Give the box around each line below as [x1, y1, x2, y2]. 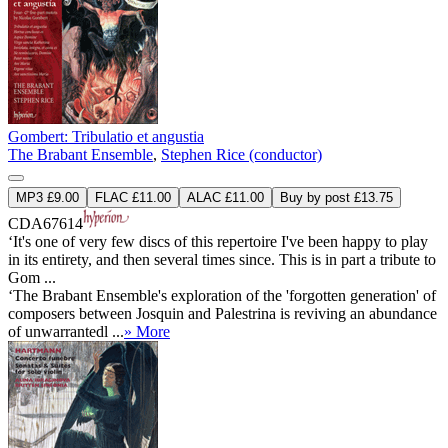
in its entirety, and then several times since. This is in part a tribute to [8, 251, 436, 269]
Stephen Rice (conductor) [161, 146, 322, 164]
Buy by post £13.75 [280, 190, 393, 206]
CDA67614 [8, 215, 83, 233]
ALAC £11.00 [187, 190, 264, 206]
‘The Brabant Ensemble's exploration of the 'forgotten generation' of [8, 287, 436, 305]
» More [124, 323, 170, 341]
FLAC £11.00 [95, 190, 171, 206]
